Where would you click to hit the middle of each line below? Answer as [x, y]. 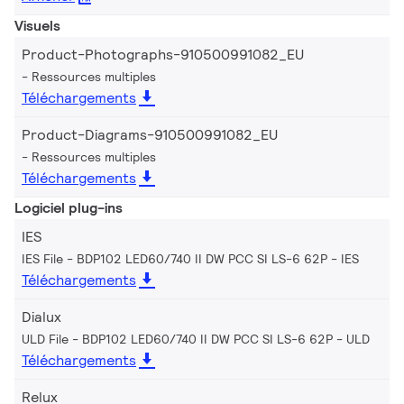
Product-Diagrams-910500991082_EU [150, 135]
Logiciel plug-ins [69, 208]
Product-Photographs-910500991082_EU [163, 55]
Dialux [41, 317]
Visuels [37, 26]
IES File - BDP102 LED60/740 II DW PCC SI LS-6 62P [174, 259]
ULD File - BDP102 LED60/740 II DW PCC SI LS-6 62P [177, 340]
